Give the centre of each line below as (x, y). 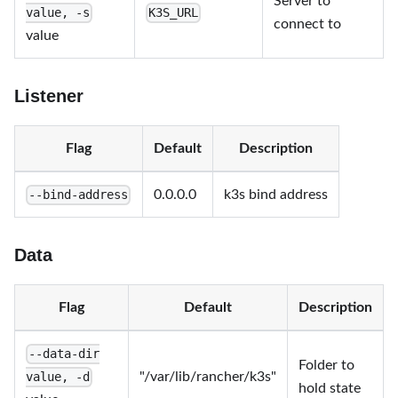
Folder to (326, 365)
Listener (49, 96)
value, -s (58, 13)
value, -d (58, 377)
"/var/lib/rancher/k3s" (208, 377)
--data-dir (64, 354)
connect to (307, 24)
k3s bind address (276, 195)
